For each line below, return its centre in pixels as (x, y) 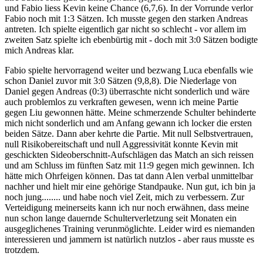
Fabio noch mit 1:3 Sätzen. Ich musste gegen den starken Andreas (126, 18)
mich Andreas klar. (41, 50)
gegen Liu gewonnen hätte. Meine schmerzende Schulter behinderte (130, 112)
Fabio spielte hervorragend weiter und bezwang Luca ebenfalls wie (129, 70)
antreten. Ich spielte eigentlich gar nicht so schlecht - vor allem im (125, 29)
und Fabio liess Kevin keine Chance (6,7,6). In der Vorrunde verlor (129, 8)
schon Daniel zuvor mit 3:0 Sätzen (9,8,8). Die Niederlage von (121, 80)
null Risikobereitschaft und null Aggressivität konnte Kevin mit (121, 144)
